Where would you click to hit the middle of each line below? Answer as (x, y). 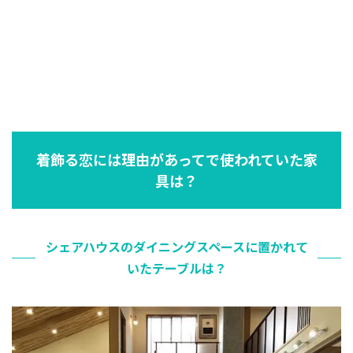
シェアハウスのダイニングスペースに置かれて (176, 247)
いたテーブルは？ (176, 268)
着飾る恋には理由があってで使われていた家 (176, 160)
